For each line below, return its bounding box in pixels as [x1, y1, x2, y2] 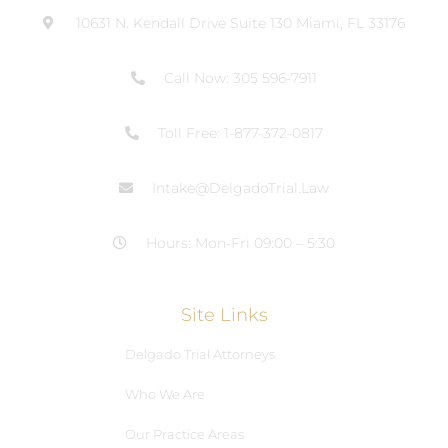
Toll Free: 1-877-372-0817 [157, 123, 323, 142]
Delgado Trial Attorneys [125, 345, 275, 362]
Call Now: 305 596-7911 [163, 68, 317, 87]
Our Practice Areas [125, 425, 244, 442]
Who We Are [125, 385, 205, 402]
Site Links [180, 303, 268, 326]
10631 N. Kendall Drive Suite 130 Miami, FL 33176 [75, 13, 405, 32]
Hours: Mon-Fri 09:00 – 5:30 [145, 233, 335, 252]
